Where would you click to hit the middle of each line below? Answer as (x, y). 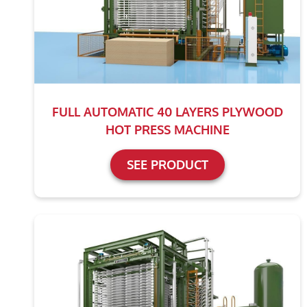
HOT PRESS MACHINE (167, 130)
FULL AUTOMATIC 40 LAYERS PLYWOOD (167, 112)
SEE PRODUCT (167, 165)
